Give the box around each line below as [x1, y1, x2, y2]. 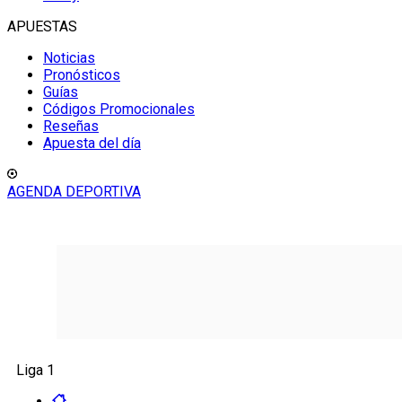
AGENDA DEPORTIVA [7, 183, 141, 200]
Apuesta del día [43, 135, 141, 152]
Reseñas [43, 118, 99, 135]
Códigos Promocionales [43, 100, 195, 118]
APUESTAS [7, 18, 77, 35]
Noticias [43, 49, 95, 66]
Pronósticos [43, 66, 120, 83]
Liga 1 [16, 362, 55, 379]
